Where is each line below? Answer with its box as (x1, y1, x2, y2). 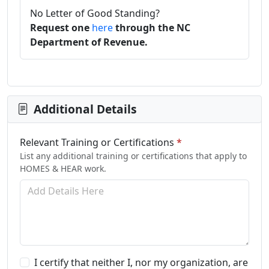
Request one (30, 20, 89, 34)
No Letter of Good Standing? (30, 6, 160, 20)
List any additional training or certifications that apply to (20, 150, 247, 162)
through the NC (115, 20, 190, 34)
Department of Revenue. (30, 35, 148, 49)
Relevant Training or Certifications (20, 135, 174, 149)
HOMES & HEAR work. (20, 162, 106, 174)
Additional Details (33, 100, 137, 117)
